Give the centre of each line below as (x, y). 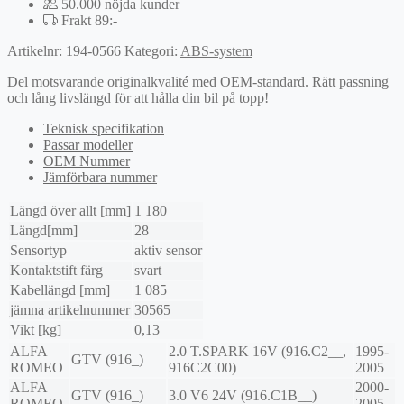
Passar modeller (88, 145)
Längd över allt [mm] (70, 211)
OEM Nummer (87, 161)
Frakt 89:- (87, 21)
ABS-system (216, 51)
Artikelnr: (37, 51)
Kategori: (152, 51)
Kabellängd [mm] (60, 290)
